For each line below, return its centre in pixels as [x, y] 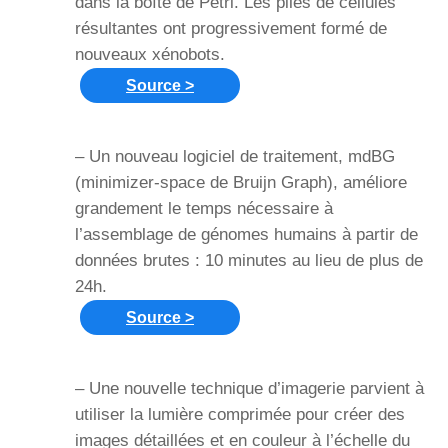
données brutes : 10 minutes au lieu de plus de [249, 260]
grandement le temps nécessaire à [204, 208]
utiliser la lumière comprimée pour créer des [240, 414]
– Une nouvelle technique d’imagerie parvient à [249, 388]
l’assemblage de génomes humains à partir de [246, 234]
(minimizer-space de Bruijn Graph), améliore [241, 182]
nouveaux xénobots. [150, 54]
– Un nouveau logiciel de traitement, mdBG [235, 156]
